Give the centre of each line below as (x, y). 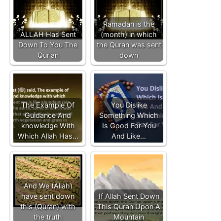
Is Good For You (129, 125)
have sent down (48, 196)
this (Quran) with (48, 206)
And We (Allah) (48, 185)
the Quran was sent (129, 44)
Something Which (129, 115)
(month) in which (129, 34)
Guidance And (48, 115)
